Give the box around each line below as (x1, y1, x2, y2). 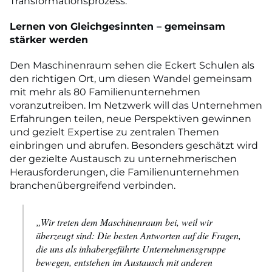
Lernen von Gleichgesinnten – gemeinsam (10, 20, 225, 32)
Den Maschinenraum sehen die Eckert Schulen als (10, 59, 254, 71)
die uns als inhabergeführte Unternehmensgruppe (36, 242, 226, 255)
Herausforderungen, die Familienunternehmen (10, 166, 239, 178)
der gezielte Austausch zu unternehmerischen (10, 152, 237, 165)
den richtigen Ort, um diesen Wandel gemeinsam (10, 72, 252, 84)
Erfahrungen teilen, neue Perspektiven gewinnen (10, 112, 251, 124)
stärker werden (10, 33, 88, 46)
